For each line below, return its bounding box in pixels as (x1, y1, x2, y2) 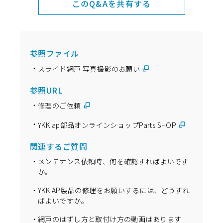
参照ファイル (30, 47, 79, 59)
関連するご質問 (30, 140, 88, 152)
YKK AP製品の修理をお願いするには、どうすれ (38, 185, 190, 195)
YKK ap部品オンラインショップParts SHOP (38, 119, 177, 130)
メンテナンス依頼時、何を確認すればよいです (38, 156, 189, 166)
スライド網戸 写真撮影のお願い (38, 64, 140, 74)
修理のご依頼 (38, 101, 81, 111)
